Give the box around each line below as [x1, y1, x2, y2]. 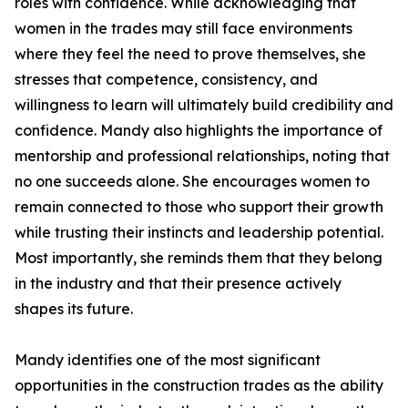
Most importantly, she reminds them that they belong [15, 249, 382, 267]
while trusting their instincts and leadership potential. [15, 223, 383, 241]
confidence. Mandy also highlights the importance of [15, 121, 382, 139]
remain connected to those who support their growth [15, 198, 383, 216]
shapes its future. [15, 300, 133, 318]
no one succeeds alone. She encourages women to [15, 172, 370, 190]
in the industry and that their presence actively [15, 274, 342, 292]
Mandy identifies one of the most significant [15, 351, 321, 369]
